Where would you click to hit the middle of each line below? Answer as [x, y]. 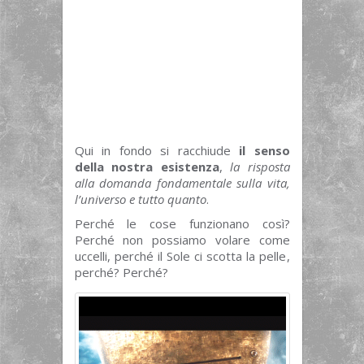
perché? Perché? [121, 272]
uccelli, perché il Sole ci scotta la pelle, [182, 256]
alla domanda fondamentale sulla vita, [182, 183]
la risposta [260, 167]
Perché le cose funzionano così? [182, 223]
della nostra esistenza [147, 167]
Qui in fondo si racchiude [152, 150]
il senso [260, 150]
